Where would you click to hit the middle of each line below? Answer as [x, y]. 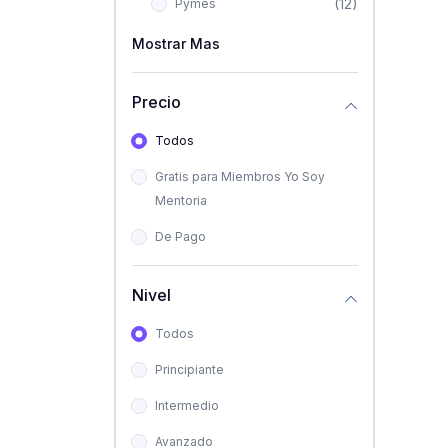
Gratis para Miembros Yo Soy [239, 176]
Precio [156, 102]
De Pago [180, 236]
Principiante [189, 369]
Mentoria [180, 200]
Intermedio [186, 405]
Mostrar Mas [175, 43]
